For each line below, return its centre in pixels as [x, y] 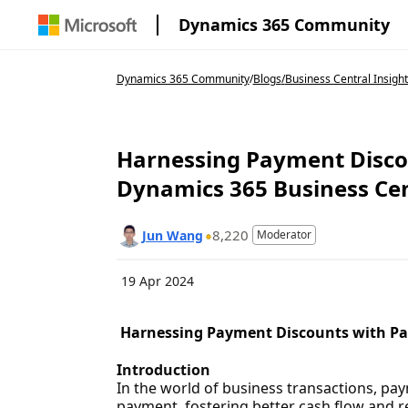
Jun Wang [172, 235]
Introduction [163, 370]
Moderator [284, 235]
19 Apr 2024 [157, 281]
